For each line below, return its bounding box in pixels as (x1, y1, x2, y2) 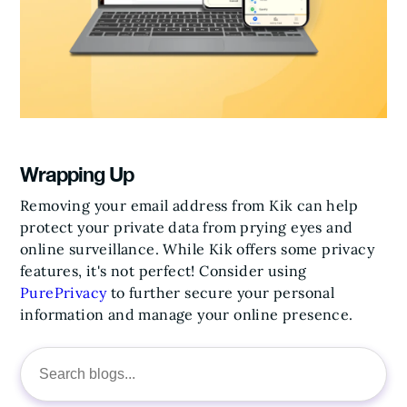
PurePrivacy (20, 283, 107, 302)
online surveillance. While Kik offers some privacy (20, 239, 374, 258)
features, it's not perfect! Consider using (20, 261, 307, 280)
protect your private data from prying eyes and (20, 217, 353, 236)
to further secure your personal (106, 283, 335, 302)
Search (19, 372, 58, 389)
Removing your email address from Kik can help (20, 195, 358, 214)
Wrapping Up (20, 162, 139, 186)
